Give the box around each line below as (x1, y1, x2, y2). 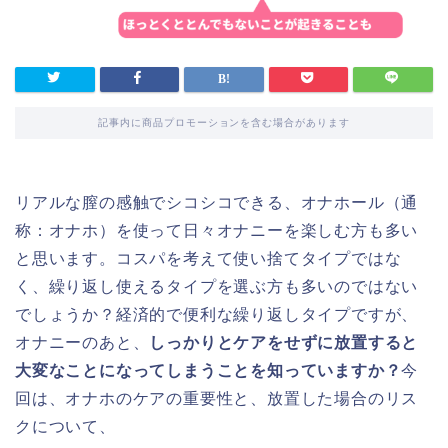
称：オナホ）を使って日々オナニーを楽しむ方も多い (15, 221, 419, 239)
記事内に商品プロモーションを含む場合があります (97, 116, 351, 128)
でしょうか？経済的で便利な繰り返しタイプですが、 (15, 305, 419, 323)
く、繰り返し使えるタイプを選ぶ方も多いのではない (15, 277, 419, 295)
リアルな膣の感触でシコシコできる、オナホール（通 (15, 193, 419, 211)
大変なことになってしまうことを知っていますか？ (15, 361, 402, 379)
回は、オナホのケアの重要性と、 (15, 389, 267, 407)
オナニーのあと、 (15, 333, 150, 351)
